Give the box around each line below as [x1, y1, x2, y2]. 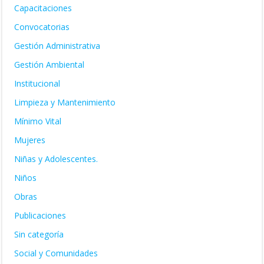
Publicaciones [14, 210, 66, 221]
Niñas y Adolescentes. [14, 153, 98, 164]
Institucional [14, 78, 60, 89]
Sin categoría [14, 229, 64, 240]
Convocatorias [14, 21, 70, 32]
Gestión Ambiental [14, 59, 84, 70]
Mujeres [14, 134, 45, 146]
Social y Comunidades [14, 247, 98, 259]
